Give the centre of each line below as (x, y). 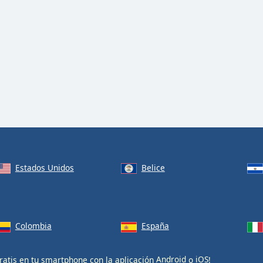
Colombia (33, 226)
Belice (153, 167)
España (155, 226)
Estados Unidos (44, 167)
